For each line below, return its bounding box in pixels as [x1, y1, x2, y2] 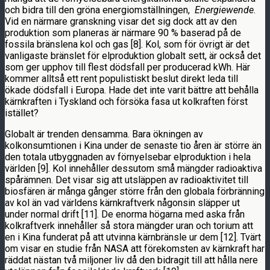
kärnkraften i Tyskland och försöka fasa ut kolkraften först [5, 95, 248, 107]
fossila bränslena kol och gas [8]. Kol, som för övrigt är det [5, 38, 250, 50]
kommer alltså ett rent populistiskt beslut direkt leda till [5, 72, 238, 84]
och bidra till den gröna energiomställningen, [5, 4, 195, 16]
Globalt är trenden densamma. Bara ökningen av [5, 128, 203, 140]
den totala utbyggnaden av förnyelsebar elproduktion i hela [5, 151, 251, 163]
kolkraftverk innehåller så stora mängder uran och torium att [5, 219, 253, 231]
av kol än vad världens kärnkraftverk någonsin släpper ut [5, 196, 240, 209]
